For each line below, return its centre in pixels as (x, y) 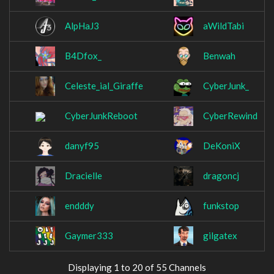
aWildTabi (224, 26)
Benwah (219, 56)
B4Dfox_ (83, 56)
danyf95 (82, 146)
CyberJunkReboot (101, 116)
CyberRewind (230, 116)
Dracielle (83, 176)
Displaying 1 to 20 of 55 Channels (137, 267)
